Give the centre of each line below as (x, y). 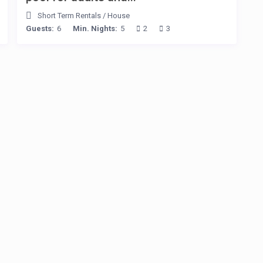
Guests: (40, 29)
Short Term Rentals (69, 16)
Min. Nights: (95, 29)
